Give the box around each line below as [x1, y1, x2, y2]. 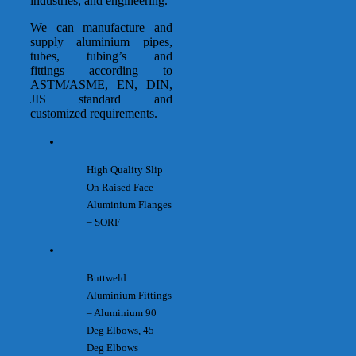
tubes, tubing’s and [30, 49, 172, 64]
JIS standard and [30, 92, 172, 106]
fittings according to [30, 64, 172, 78]
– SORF [87, 216, 121, 229]
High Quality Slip [87, 164, 164, 176]
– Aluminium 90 [87, 307, 157, 319]
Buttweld [87, 272, 127, 284]
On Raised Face [87, 181, 154, 194]
